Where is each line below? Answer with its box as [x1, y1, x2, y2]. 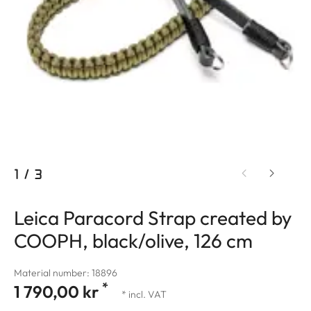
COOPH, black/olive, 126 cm [14, 228, 253, 253]
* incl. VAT [121, 288, 167, 301]
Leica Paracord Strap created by [14, 205, 292, 230]
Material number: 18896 [14, 267, 117, 280]
